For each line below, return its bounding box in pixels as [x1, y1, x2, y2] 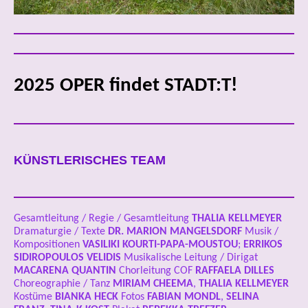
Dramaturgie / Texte [14, 226, 108, 238]
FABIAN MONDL [147, 291, 221, 303]
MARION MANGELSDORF [126, 226, 245, 238]
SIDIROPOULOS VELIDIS [14, 252, 121, 264]
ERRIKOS [243, 239, 283, 251]
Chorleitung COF [119, 265, 195, 277]
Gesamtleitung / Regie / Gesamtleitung [14, 213, 192, 225]
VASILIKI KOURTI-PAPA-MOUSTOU [82, 239, 238, 251]
